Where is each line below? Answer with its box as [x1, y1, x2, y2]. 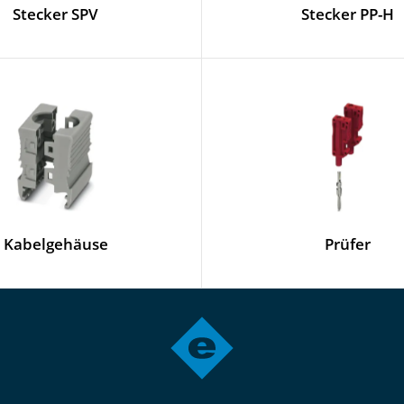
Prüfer [325, 234, 371, 254]
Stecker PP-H [301, 4, 394, 24]
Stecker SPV [13, 4, 98, 24]
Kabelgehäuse [3, 234, 108, 254]
